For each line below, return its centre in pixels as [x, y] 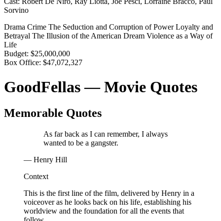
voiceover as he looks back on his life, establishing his [108, 202]
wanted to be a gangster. [81, 143]
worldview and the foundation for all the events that [104, 211]
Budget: [16, 54]
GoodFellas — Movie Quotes [101, 87]
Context [36, 176]
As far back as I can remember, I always [106, 134]
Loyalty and [194, 27]
